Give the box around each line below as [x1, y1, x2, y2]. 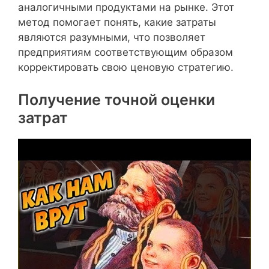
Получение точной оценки [18, 90, 215, 109]
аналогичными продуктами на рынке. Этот [18, 1, 234, 13]
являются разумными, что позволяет [18, 31, 205, 43]
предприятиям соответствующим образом [18, 46, 233, 58]
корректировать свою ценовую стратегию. [18, 61, 234, 73]
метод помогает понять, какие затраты [18, 16, 216, 28]
